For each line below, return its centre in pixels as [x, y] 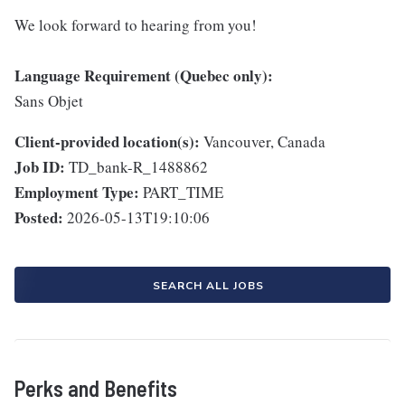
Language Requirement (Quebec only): [144, 75]
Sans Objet [49, 101]
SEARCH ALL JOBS [208, 286]
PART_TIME [183, 192]
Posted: [39, 217]
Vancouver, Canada [264, 141]
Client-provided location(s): [107, 141]
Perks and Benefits [96, 388]
